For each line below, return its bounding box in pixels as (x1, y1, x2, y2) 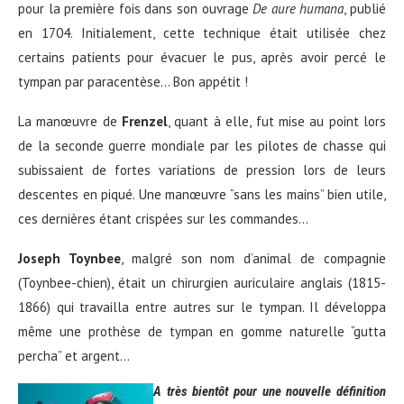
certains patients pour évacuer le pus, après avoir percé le (18, 49, 386, 67)
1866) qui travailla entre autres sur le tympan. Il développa (18, 298, 386, 317)
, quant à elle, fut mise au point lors (168, 113, 387, 131)
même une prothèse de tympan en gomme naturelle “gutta (18, 323, 386, 341)
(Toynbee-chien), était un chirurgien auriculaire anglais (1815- (18, 274, 386, 292)
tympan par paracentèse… (18, 73, 173, 91)
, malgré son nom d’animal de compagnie (120, 250, 387, 268)
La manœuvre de (18, 113, 123, 131)
